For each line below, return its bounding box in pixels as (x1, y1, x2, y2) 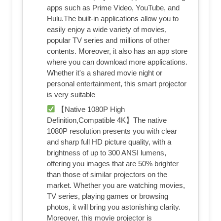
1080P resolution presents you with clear (47, 126, 177, 135)
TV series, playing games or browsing (47, 191, 168, 200)
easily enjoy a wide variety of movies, (47, 25, 167, 34)
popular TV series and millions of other (47, 36, 170, 44)
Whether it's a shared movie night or (47, 68, 162, 77)
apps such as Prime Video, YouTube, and (47, 3, 180, 12)
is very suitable (47, 90, 95, 99)
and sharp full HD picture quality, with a (47, 137, 171, 146)
